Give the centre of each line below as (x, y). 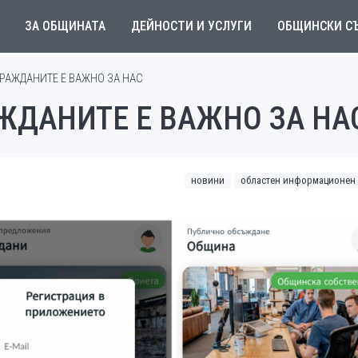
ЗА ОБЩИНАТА (65, 26)
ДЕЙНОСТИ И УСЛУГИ (191, 26)
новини (208, 180)
